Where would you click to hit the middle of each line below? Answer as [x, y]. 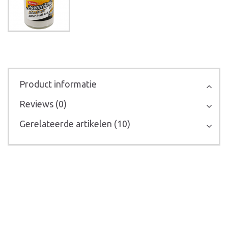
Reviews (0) [43, 104]
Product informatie [58, 84]
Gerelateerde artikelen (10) [75, 124]
